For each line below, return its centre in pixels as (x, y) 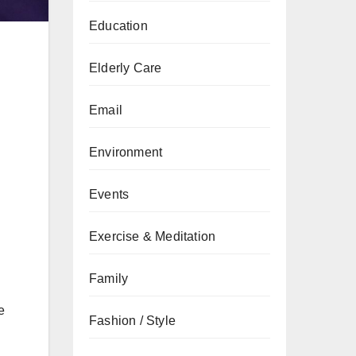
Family (109, 279)
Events (109, 194)
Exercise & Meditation (153, 236)
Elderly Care (126, 68)
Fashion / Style (132, 321)
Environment (126, 152)
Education (118, 26)
